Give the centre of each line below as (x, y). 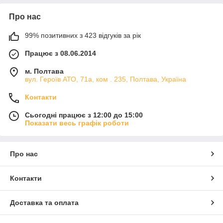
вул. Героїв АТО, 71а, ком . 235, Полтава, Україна (106, 79)
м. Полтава (44, 71)
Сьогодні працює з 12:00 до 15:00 (84, 115)
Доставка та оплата (44, 203)
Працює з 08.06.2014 (60, 54)
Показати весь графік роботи (77, 123)
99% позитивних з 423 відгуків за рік (83, 36)
